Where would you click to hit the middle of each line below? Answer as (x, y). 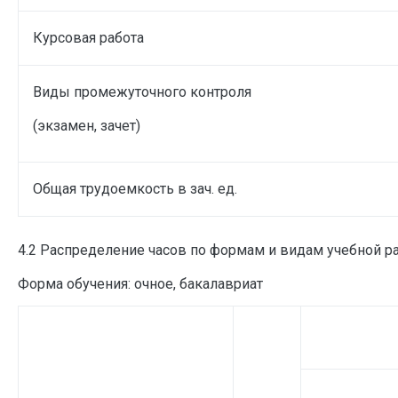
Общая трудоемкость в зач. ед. (135, 188)
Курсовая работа (88, 37)
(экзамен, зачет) (87, 125)
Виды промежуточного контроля (142, 92)
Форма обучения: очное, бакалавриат (140, 283)
